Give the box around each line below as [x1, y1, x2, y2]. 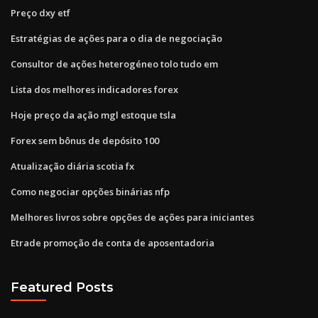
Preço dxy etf [11, 6, 70, 19]
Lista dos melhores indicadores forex [11, 82, 178, 96]
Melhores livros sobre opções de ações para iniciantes [11, 210, 254, 224]
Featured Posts [11, 280, 114, 295]
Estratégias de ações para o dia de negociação [11, 31, 222, 45]
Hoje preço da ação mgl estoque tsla [11, 108, 176, 121]
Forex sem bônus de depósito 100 [11, 133, 159, 147]
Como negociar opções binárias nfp [11, 185, 170, 198]
